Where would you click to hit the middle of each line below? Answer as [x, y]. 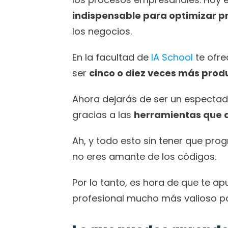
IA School [171, 57]
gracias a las [103, 115]
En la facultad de [110, 57]
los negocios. [102, 31]
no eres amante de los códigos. [146, 156]
